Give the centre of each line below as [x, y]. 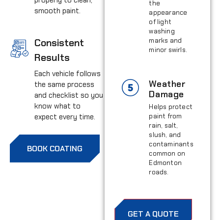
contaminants [171, 144]
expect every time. [65, 117]
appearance [168, 12]
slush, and [165, 135]
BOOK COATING [55, 148]
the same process [64, 84]
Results [52, 57]
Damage [167, 94]
